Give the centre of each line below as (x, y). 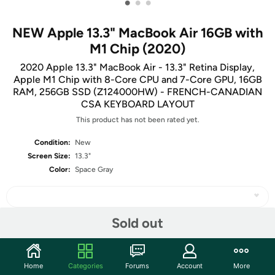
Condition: (53, 142)
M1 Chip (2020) (137, 49)
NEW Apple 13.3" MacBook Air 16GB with (137, 33)
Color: (60, 169)
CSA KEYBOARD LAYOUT (137, 104)
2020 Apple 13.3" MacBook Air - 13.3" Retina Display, (137, 67)
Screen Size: (49, 156)
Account (189, 265)
